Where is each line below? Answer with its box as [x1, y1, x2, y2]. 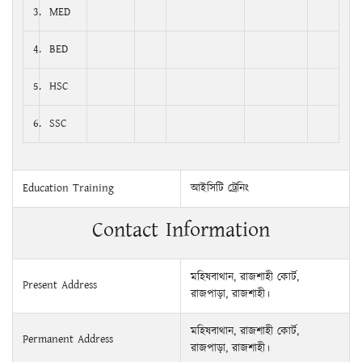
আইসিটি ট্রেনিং [191, 179, 249, 196]
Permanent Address [23, 330, 113, 347]
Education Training [23, 179, 114, 196]
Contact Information [92, 214, 270, 245]
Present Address [23, 276, 97, 293]
